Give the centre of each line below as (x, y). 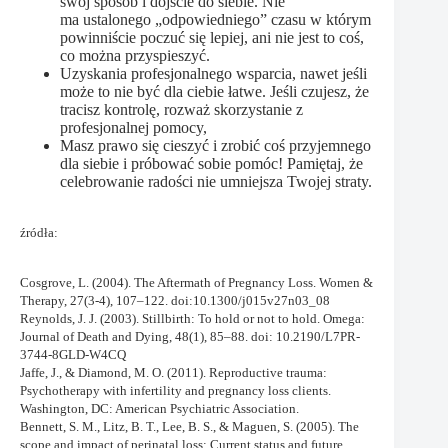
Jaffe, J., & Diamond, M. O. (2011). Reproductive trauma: (173, 373)
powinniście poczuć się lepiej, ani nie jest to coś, (212, 38)
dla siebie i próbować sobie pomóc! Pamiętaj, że (211, 164)
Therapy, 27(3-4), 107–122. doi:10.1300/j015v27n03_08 (175, 301)
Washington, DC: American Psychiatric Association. (159, 409)
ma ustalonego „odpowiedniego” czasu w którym (215, 20)
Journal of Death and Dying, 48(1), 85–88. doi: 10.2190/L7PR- (190, 337)
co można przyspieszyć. (135, 56)
